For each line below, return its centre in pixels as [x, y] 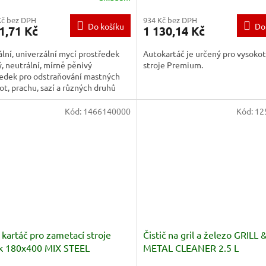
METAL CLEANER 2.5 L [191, 247]
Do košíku [106, 26]
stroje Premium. [173, 65]
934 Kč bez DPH [170, 20]
